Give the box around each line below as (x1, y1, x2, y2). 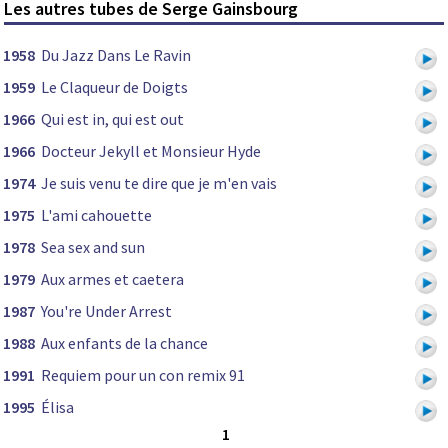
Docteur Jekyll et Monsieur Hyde (41, 141, 261, 162)
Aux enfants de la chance (41, 333, 208, 354)
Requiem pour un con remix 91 (41, 365, 245, 386)
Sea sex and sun (41, 237, 145, 258)
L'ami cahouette (41, 205, 152, 226)
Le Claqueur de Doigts (41, 77, 188, 98)
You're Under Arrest (41, 301, 172, 322)
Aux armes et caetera (41, 269, 184, 290)
